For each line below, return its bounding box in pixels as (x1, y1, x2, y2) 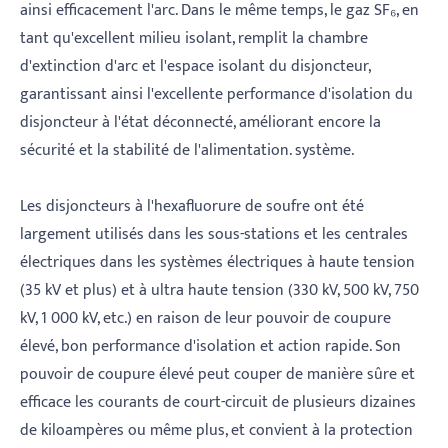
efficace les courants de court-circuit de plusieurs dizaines (20, 389, 416, 417)
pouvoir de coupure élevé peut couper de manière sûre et (20, 361, 415, 389)
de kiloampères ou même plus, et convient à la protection (20, 417, 413, 445)
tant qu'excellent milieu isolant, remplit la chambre (20, 25, 368, 53)
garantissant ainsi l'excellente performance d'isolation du (20, 81, 413, 109)
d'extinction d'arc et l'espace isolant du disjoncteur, (20, 53, 370, 81)
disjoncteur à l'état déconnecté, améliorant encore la (20, 109, 381, 137)
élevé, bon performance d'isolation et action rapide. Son (20, 333, 401, 361)
